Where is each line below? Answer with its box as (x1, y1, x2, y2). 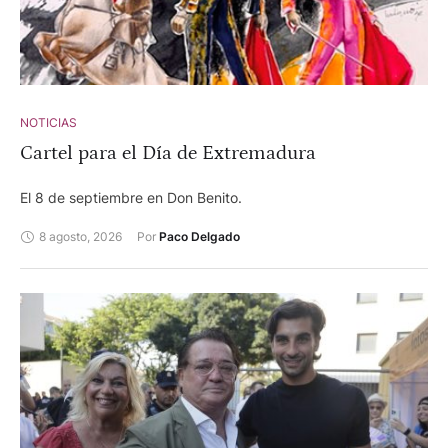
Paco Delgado (159, 229, 240, 245)
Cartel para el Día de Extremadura (20, 142, 316, 165)
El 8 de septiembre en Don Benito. (20, 189, 242, 207)
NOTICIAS (20, 115, 77, 131)
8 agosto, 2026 (39, 228, 122, 244)
